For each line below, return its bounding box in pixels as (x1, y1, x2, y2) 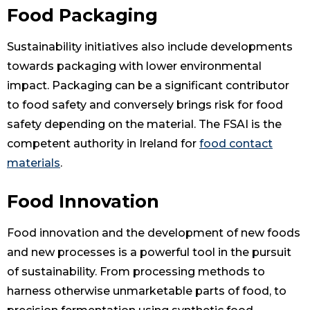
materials (7, 156, 60, 170)
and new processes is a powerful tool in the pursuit (7, 246, 291, 259)
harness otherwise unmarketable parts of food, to (7, 284, 286, 298)
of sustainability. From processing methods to (7, 265, 265, 279)
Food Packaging (7, 4, 158, 26)
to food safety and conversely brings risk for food (7, 98, 283, 112)
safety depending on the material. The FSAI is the (7, 118, 282, 131)
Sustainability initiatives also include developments (7, 40, 293, 54)
